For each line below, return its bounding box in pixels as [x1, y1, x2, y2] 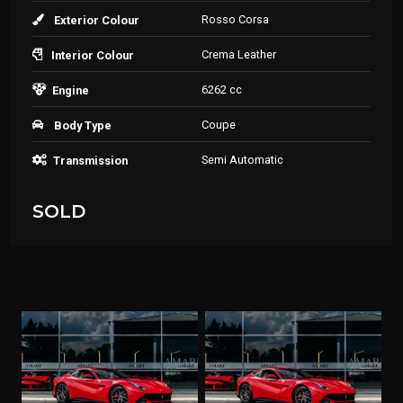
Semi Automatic [201, 153, 283, 166]
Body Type [54, 119, 112, 132]
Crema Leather [201, 48, 276, 61]
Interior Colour [51, 49, 134, 62]
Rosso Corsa [201, 13, 269, 26]
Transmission [53, 154, 128, 167]
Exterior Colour [54, 13, 139, 27]
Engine [52, 84, 89, 97]
